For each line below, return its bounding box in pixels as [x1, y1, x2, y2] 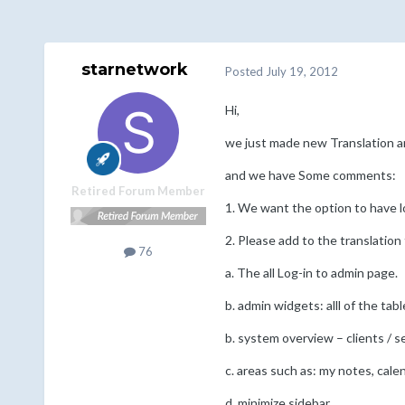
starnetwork [80, 60, 188, 80]
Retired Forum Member [71, 184, 205, 199]
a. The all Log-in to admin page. [224, 265, 398, 281]
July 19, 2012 [265, 63, 338, 79]
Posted [224, 63, 266, 79]
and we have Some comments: [224, 167, 396, 184]
